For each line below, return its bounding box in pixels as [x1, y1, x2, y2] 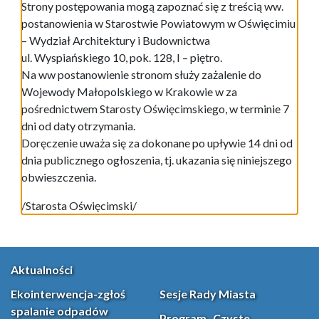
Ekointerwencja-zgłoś [11, 287, 125, 301]
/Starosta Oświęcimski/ [21, 199, 139, 213]
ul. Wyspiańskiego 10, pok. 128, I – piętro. [21, 51, 222, 65]
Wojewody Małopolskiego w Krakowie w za [21, 85, 237, 99]
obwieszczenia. [21, 170, 96, 184]
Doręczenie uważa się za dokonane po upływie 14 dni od [21, 136, 293, 150]
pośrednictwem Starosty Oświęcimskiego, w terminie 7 [21, 102, 289, 116]
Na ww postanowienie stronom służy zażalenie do [21, 68, 261, 82]
